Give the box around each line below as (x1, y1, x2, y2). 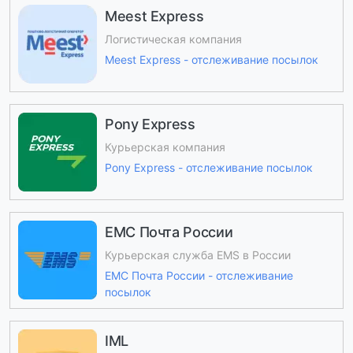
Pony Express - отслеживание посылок (105, 161, 313, 175)
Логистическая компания (105, 32, 242, 46)
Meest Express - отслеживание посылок (105, 53, 318, 67)
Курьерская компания (105, 139, 225, 154)
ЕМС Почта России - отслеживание (105, 269, 293, 283)
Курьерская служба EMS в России (105, 247, 291, 262)
